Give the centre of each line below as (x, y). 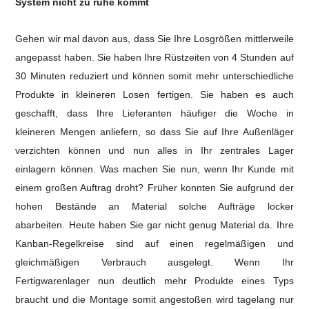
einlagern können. (58, 169)
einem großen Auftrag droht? (81, 188)
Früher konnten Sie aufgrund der (220, 188)
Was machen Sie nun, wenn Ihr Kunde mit (197, 169)
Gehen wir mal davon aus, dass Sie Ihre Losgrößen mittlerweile (154, 39)
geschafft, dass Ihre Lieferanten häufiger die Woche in (154, 113)
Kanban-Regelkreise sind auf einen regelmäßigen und (154, 243)
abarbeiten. (42, 225)
